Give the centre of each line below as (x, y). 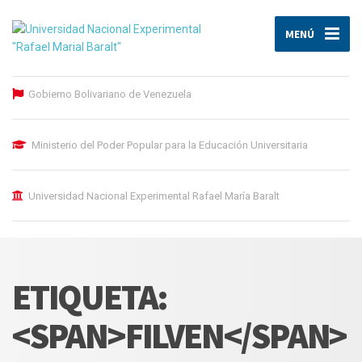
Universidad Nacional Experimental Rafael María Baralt (154, 196)
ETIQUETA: (90, 297)
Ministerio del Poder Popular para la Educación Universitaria (170, 145)
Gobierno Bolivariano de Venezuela (110, 94)
